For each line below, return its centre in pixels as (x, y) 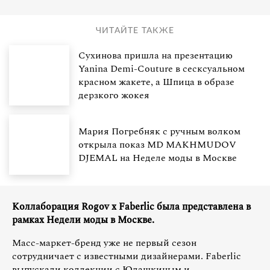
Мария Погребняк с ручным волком (159, 131)
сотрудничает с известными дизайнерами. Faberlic (127, 256)
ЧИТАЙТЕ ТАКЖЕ (135, 30)
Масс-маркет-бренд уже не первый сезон (104, 243)
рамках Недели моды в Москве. (83, 220)
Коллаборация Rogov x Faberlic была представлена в (131, 206)
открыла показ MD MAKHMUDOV (157, 144)
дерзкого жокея (114, 95)
